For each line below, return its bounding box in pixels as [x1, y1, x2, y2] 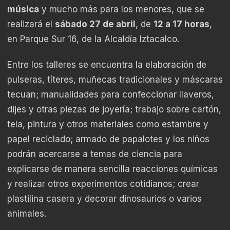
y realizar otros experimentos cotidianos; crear [7, 179, 199, 189]
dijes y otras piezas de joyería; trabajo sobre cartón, [7, 104, 221, 115]
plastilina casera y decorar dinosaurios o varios [7, 194, 202, 204]
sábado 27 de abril [55, 19, 136, 30]
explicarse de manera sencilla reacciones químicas [7, 164, 218, 175]
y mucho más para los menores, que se [39, 4, 204, 15]
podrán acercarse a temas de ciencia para [7, 149, 182, 160]
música [7, 4, 39, 15]
